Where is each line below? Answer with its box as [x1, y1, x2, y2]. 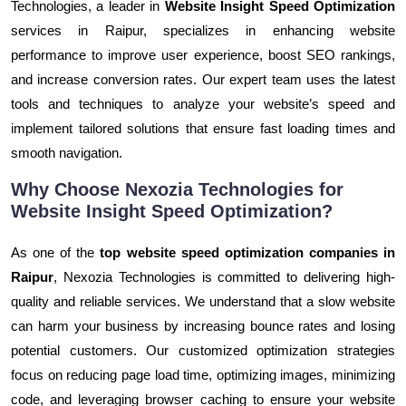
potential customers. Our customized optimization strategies [11, 342, 395, 358]
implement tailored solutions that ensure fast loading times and [11, 120, 395, 136]
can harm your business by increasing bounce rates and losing [11, 317, 395, 333]
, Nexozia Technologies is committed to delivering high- [53, 268, 395, 285]
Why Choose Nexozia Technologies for [11, 179, 343, 199]
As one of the [11, 244, 101, 260]
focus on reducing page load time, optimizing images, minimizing [11, 366, 395, 382]
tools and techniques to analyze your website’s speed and [11, 95, 395, 111]
